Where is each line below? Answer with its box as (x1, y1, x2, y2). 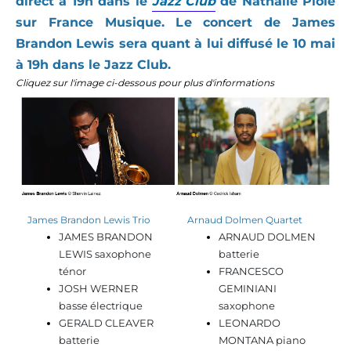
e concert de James (183, 15, 335, 31)
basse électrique (59, 299, 143, 313)
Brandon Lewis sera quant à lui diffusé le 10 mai (16, 36, 335, 52)
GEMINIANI (219, 282, 277, 295)
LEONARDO (219, 317, 280, 330)
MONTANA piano (219, 334, 306, 347)
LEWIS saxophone (59, 248, 151, 261)
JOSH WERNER (59, 282, 138, 295)
